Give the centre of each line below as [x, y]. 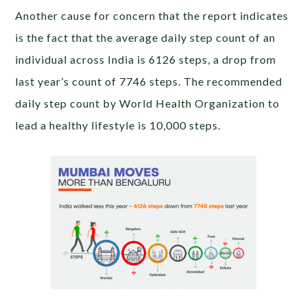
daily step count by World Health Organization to [148, 103]
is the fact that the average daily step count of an [146, 37]
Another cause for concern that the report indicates [152, 15]
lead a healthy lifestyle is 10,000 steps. [118, 125]
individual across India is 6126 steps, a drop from [146, 59]
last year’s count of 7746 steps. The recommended [149, 81]
